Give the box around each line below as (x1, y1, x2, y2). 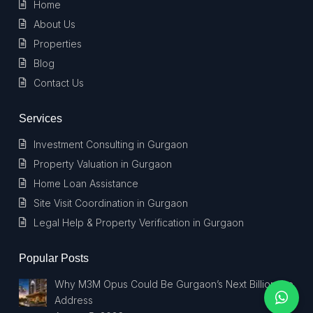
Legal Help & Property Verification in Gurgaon (34, 217, 244, 228)
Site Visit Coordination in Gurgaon (34, 197, 188, 209)
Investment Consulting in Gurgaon (34, 138, 188, 150)
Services (19, 112, 62, 124)
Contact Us (34, 77, 84, 89)
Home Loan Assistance (34, 177, 138, 189)
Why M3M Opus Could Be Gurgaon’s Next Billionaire (54, 278, 293, 290)
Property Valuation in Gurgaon (34, 158, 172, 170)
